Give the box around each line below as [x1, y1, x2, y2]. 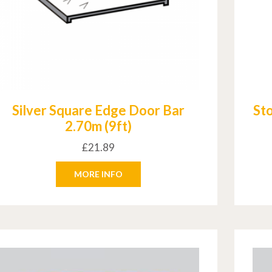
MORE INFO [73, 169, 123, 180]
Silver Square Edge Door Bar [12, 102, 185, 119]
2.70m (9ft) [64, 118, 132, 135]
